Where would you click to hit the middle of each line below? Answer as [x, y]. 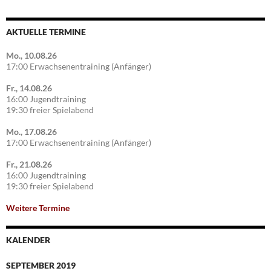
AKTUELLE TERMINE [46, 32]
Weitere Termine [38, 208]
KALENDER [28, 240]
